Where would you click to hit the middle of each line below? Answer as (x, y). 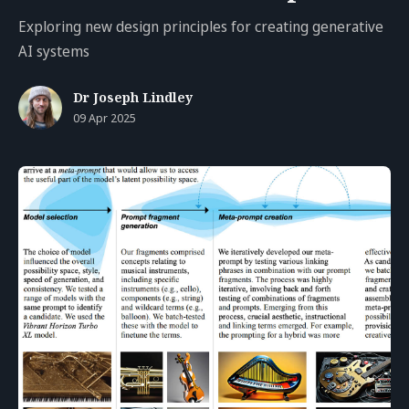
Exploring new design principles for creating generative (201, 26)
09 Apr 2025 (105, 117)
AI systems (54, 51)
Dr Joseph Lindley (133, 97)
